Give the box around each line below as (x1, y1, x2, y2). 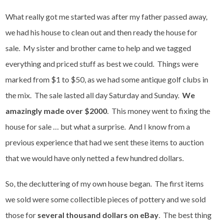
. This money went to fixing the (107, 106, 211, 115)
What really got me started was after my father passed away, (5, 11, 208, 21)
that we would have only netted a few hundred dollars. (5, 153, 184, 163)
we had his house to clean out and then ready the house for (5, 27, 198, 37)
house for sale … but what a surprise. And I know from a (5, 121, 191, 131)
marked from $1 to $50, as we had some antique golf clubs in (5, 74, 209, 84)
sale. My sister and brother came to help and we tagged (5, 43, 192, 53)
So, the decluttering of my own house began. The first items (5, 178, 204, 188)
